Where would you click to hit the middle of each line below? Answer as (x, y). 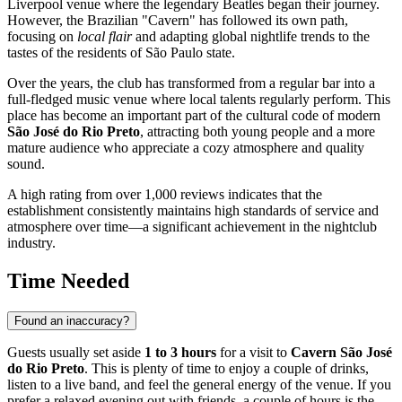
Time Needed (68, 281)
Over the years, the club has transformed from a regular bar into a (191, 83)
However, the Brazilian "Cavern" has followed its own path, (178, 21)
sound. (26, 164)
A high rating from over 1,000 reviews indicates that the (165, 195)
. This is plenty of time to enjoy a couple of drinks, (227, 369)
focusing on (42, 37)
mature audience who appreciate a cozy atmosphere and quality (186, 148)
